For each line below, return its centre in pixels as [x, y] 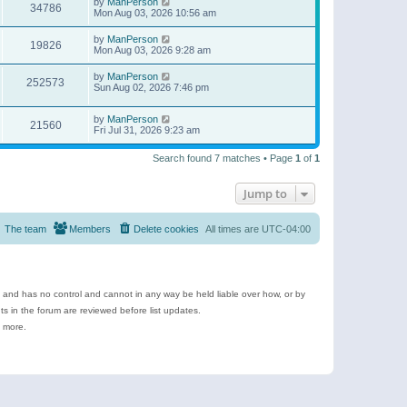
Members [90, 228]
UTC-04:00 [286, 228]
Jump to [265, 193]
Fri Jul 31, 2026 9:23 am [147, 129]
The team [25, 228]
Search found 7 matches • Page [224, 158]
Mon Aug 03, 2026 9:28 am [152, 50]
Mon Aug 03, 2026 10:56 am [155, 13]
